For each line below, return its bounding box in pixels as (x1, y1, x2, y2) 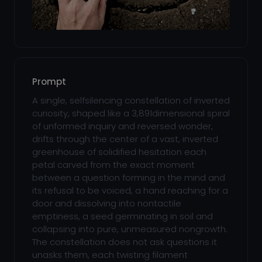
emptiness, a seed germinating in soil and (32, 210, 213, 222)
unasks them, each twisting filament (32, 249, 188, 261)
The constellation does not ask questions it (32, 236, 217, 248)
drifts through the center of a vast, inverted (32, 133, 218, 145)
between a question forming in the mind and (32, 171, 225, 184)
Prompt (32, 75, 66, 88)
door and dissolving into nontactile (32, 197, 181, 209)
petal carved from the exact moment (32, 158, 195, 171)
